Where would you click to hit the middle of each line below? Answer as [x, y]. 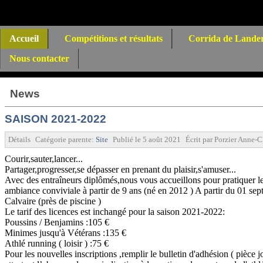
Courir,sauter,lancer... [44, 159]
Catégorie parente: [65, 139]
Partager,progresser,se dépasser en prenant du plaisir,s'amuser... [120, 169]
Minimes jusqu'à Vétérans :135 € [65, 232]
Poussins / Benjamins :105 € [57, 222]
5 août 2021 [162, 139]
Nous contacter [39, 58]
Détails [19, 139]
